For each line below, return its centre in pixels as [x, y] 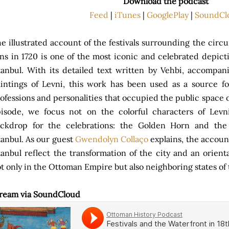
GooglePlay [168, 15]
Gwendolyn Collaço [112, 139]
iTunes [128, 15]
